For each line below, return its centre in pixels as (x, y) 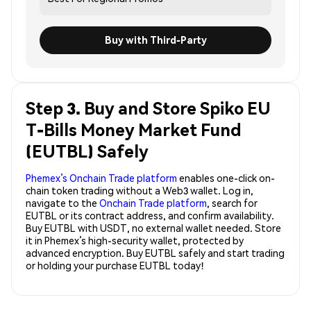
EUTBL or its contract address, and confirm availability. (150, 215)
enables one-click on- (226, 177)
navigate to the (62, 202)
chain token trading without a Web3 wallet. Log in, (140, 190)
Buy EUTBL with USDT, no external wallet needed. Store (153, 227)
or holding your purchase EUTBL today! (115, 265)
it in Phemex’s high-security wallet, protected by (135, 240)
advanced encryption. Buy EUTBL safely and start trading (155, 252)
